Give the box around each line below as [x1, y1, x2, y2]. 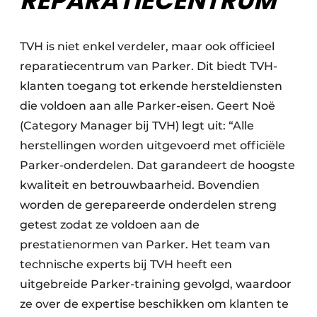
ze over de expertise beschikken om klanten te [20, 297, 289, 311]
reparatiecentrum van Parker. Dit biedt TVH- [20, 59, 277, 74]
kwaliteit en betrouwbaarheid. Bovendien [20, 178, 260, 192]
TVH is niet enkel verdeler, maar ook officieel [20, 40, 275, 54]
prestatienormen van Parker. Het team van [20, 238, 270, 252]
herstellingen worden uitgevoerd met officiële [20, 139, 285, 153]
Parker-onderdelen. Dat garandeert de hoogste [20, 158, 295, 173]
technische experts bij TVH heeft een [20, 258, 232, 272]
